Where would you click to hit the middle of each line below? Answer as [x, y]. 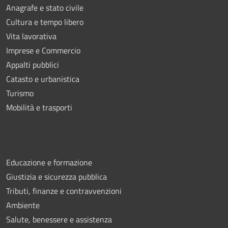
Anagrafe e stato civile [45, 8]
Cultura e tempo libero [45, 22]
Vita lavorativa [31, 36]
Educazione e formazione [49, 163]
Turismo [20, 93]
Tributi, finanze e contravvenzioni [64, 191]
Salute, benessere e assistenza [59, 220]
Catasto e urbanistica [43, 79]
